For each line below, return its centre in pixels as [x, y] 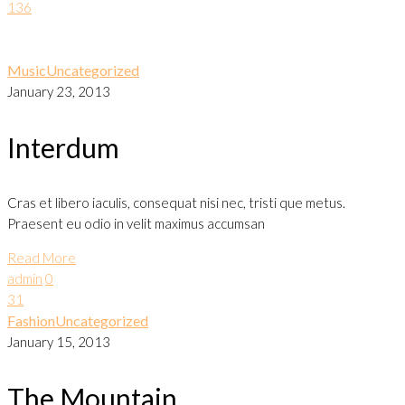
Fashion [31, 320]
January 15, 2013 [59, 342]
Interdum [63, 147]
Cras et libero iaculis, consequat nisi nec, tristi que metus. [176, 202]
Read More [42, 258]
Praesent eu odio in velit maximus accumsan [136, 223]
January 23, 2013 [59, 91]
